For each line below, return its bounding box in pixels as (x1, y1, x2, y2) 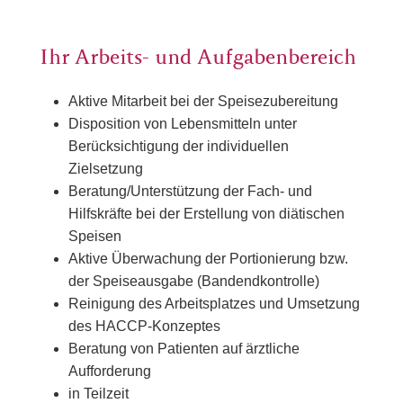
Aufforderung (68, 363, 151, 380)
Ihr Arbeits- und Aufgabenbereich (40, 49, 356, 71)
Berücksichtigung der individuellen (68, 139, 289, 155)
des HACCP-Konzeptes (68, 318, 220, 335)
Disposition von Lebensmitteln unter (68, 116, 297, 132)
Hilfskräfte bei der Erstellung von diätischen (68, 206, 345, 222)
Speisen (68, 228, 121, 245)
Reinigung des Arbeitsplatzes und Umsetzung (68, 296, 360, 312)
